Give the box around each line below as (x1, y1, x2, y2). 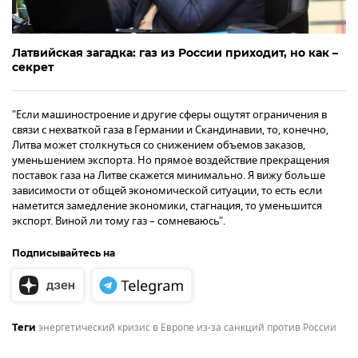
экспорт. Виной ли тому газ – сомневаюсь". (12, 213, 225, 229)
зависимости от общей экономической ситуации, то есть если (12, 182, 322, 198)
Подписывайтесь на (12, 247, 117, 260)
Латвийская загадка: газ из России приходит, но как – (12, 45, 338, 60)
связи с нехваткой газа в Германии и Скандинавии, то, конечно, (12, 121, 328, 137)
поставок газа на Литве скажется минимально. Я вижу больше (12, 167, 325, 183)
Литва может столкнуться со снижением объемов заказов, (12, 137, 305, 153)
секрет (12, 59, 54, 74)
